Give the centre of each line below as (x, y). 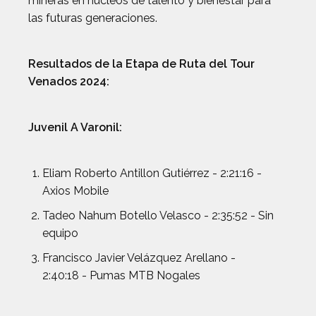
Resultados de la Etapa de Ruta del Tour (141, 64)
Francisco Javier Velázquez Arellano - (139, 258)
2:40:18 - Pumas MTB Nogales (121, 275)
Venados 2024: (69, 81)
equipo (60, 233)
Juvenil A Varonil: (75, 127)
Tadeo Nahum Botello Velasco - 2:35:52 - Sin (158, 215)
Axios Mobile (75, 191)
